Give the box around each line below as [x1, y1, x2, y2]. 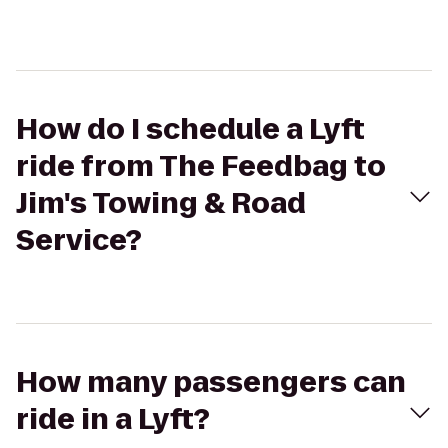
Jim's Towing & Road [16, 184, 306, 223]
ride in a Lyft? [16, 400, 210, 439]
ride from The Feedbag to [16, 147, 386, 186]
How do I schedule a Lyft [16, 110, 365, 149]
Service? [16, 221, 142, 260]
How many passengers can [16, 363, 406, 402]
